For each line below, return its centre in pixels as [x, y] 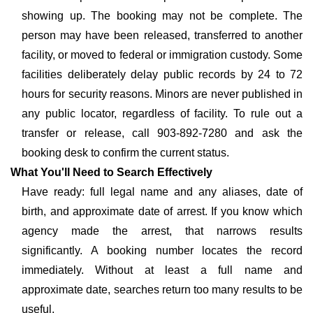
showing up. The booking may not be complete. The [162, 16]
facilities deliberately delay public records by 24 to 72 [162, 74]
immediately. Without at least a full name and [162, 270]
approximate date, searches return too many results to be [162, 290]
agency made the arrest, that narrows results [162, 231]
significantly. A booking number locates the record [162, 250]
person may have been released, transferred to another [162, 35]
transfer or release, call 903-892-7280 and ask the [162, 133]
